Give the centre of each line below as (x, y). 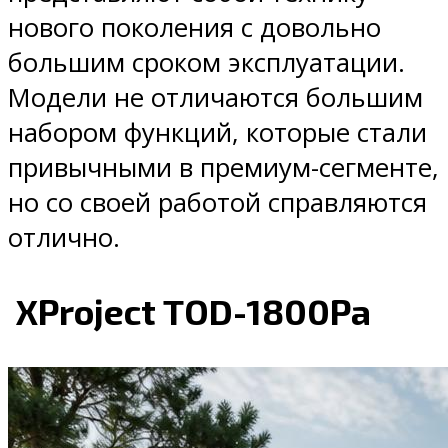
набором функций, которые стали (217, 132)
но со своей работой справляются (217, 202)
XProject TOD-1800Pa (189, 311)
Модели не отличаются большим (215, 97)
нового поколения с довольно (194, 27)
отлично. (64, 237)
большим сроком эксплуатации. (206, 62)
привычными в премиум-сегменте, (223, 167)
